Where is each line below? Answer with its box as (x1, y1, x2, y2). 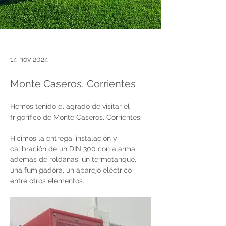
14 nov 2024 (10, 54, 48, 63)
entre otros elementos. (10, 176, 84, 185)
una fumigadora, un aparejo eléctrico (10, 165, 134, 174)
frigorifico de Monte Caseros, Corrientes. (10, 112, 144, 121)
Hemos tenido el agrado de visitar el (10, 102, 132, 110)
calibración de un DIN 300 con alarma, (10, 144, 139, 153)
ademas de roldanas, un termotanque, (10, 155, 138, 163)
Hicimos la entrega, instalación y (10, 134, 119, 142)
